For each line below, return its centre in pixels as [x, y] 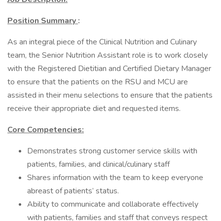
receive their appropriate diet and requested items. [94, 109]
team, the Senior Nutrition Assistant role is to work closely [108, 55]
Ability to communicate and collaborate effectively [113, 204]
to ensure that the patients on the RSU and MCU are [98, 82]
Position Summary [43, 21]
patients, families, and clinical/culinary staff [98, 164]
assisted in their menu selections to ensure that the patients [110, 95]
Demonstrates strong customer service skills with [112, 151]
